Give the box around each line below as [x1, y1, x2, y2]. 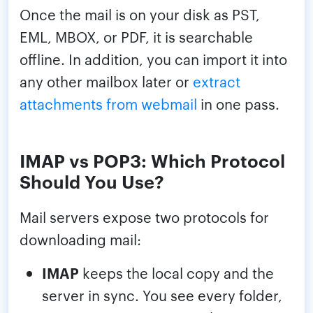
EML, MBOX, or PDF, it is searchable [20, 27, 253, 47]
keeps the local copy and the [79, 263, 274, 283]
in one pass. [197, 94, 279, 114]
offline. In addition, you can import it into [20, 49, 287, 69]
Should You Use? [20, 168, 164, 194]
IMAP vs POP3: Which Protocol [20, 147, 285, 173]
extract [193, 71, 240, 92]
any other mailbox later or [20, 71, 193, 92]
